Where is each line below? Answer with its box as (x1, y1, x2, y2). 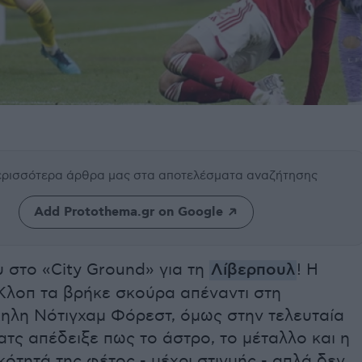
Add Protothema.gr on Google (33, 204, 223, 221)
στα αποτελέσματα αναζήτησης (133, 168, 318, 183)
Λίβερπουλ (211, 260, 295, 281)
